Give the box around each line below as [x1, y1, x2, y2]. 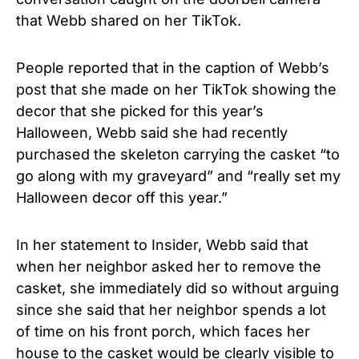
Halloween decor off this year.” [16, 189, 228, 207]
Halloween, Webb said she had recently [16, 124, 288, 142]
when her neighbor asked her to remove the [16, 258, 321, 276]
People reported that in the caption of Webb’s [16, 59, 329, 77]
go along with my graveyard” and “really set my [16, 167, 341, 185]
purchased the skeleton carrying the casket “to [16, 146, 340, 163]
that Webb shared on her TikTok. [16, 12, 241, 30]
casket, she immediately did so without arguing [16, 280, 339, 297]
